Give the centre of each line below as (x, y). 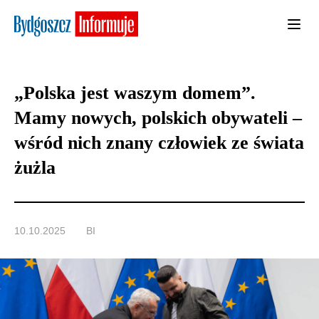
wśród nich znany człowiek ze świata (159, 143)
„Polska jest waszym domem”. (135, 93)
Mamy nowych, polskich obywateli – (158, 118)
